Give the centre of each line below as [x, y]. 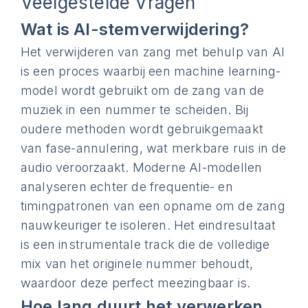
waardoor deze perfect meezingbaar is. [135, 283]
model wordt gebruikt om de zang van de [142, 90]
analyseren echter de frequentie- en [126, 187]
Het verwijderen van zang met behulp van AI [153, 52]
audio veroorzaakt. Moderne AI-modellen [141, 167]
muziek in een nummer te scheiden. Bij [134, 110]
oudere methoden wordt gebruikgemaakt [142, 129]
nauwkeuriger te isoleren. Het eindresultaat [148, 225]
